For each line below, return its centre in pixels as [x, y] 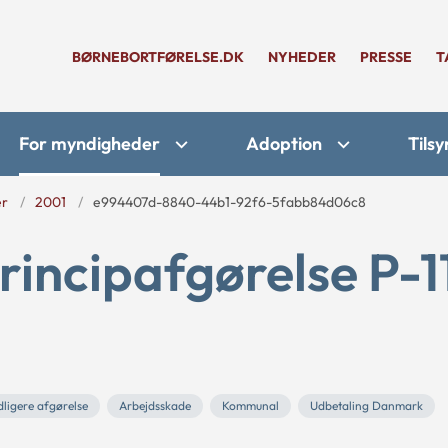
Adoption [284, 143]
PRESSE [386, 57]
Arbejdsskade [155, 405]
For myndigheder [89, 143]
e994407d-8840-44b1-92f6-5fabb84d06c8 [229, 202]
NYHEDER [302, 57]
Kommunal [250, 405]
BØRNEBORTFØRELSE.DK [158, 57]
